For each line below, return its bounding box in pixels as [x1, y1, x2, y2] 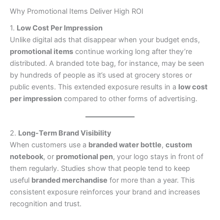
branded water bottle [88, 140, 162, 149]
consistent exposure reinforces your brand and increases [10, 187, 200, 196]
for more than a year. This [108, 175, 195, 185]
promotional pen [56, 152, 113, 161]
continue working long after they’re [73, 47, 192, 56]
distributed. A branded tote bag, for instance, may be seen [10, 59, 204, 68]
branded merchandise [31, 175, 108, 185]
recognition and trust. [10, 199, 82, 208]
